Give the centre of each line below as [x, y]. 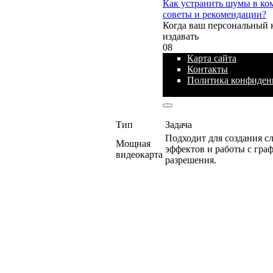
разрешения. [191, 160]
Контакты [207, 69]
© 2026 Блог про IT [203, 91]
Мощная [133, 144]
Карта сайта [212, 58]
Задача [179, 125]
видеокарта [139, 155]
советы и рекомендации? [214, 15]
